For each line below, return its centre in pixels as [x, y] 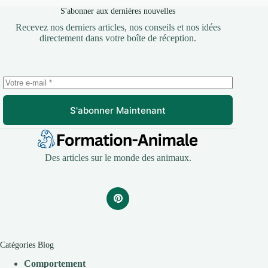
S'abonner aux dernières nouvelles [118, 11]
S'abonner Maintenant [118, 110]
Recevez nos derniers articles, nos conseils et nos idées [118, 28]
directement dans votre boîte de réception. [118, 38]
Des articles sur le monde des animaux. [118, 158]
